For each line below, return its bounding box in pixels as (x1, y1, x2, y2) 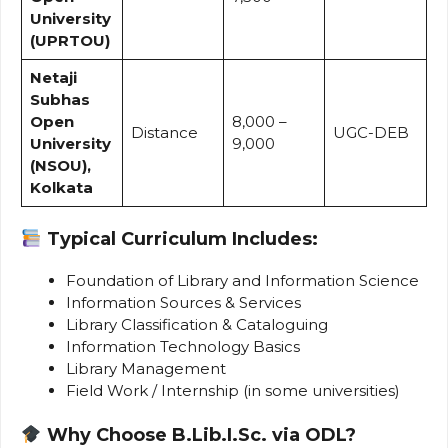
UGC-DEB (332, 122, 409, 142)
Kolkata (29, 177, 93, 197)
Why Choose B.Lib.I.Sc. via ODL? (46, 423, 356, 446)
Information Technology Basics (66, 337, 300, 357)
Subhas (29, 89, 90, 109)
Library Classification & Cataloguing (66, 315, 328, 335)
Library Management (66, 359, 226, 379)
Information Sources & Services (66, 293, 301, 313)
